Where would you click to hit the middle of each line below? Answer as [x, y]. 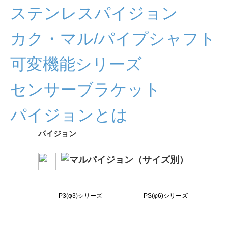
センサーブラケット [85, 90]
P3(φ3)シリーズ [81, 196]
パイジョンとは [69, 115]
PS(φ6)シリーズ [166, 196]
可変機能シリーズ [76, 64]
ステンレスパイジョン [94, 13]
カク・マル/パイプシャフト [113, 39]
